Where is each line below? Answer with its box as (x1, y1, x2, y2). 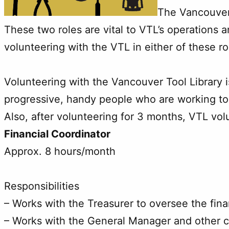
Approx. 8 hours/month (4, 145, 116, 157)
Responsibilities (4, 179, 79, 192)
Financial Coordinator (4, 127, 110, 140)
